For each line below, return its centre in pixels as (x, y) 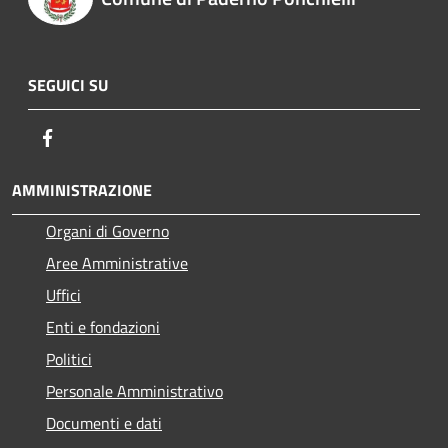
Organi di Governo (107, 231)
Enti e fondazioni (103, 327)
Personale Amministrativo (134, 391)
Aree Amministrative (117, 263)
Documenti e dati (104, 423)
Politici (69, 359)
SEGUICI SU (68, 85)
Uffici (63, 295)
